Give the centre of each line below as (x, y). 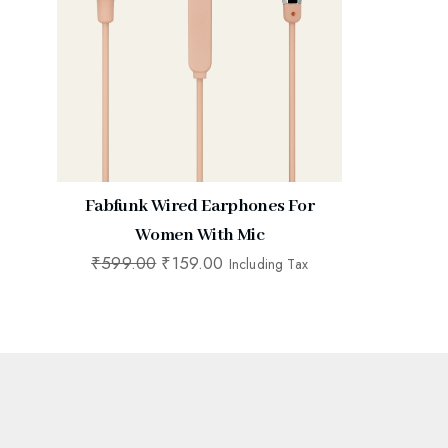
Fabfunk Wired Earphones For (199, 206)
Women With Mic (199, 235)
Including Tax (268, 264)
